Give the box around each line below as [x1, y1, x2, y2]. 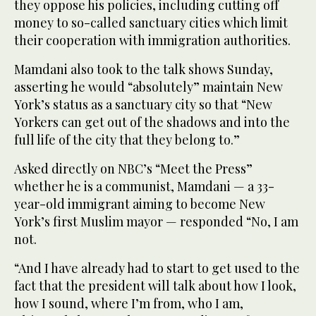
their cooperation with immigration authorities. [14, 31, 291, 49]
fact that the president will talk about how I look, [14, 276, 296, 294]
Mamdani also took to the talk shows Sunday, [14, 60, 273, 78]
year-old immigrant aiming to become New [14, 195, 265, 212]
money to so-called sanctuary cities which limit [14, 13, 288, 31]
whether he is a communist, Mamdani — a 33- [14, 177, 274, 195]
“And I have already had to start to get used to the [14, 259, 300, 276]
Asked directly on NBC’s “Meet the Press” [14, 159, 253, 177]
